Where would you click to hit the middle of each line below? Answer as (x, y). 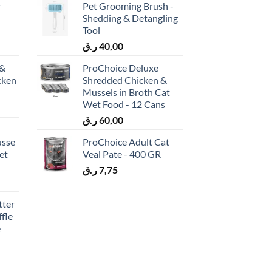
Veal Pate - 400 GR (122, 154)
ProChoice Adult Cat (126, 142)
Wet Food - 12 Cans (124, 104)
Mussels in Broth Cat (126, 92)
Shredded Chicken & (125, 80)
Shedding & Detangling (130, 18)
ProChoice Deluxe (121, 68)
